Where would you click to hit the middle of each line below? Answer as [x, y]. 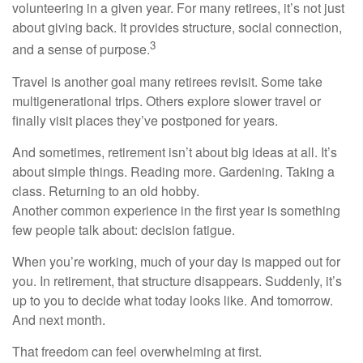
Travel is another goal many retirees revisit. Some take [167, 81]
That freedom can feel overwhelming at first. [137, 351]
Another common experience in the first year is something [176, 210]
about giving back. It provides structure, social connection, [177, 28]
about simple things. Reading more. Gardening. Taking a [173, 171]
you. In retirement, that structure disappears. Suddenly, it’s [177, 280]
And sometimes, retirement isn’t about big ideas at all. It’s [175, 152]
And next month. [59, 319]
